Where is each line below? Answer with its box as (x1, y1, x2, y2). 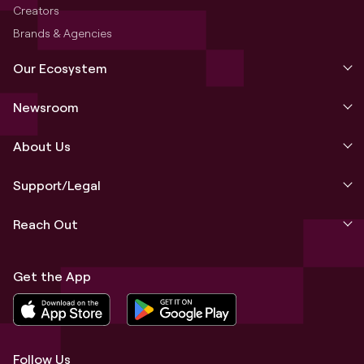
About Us (13, 138, 71, 154)
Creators (13, 3, 59, 17)
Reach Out (13, 216, 78, 232)
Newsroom (13, 99, 79, 115)
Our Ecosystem (13, 60, 107, 76)
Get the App (13, 268, 91, 284)
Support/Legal (13, 177, 101, 193)
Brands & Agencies (13, 26, 112, 40)
